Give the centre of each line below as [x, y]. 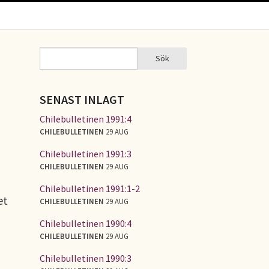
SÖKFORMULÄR [80, 65]
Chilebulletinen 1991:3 [86, 153]
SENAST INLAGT [82, 99]
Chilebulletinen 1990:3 [86, 258]
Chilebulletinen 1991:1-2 [90, 188]
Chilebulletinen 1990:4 [86, 223]
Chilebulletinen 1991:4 [86, 119]
